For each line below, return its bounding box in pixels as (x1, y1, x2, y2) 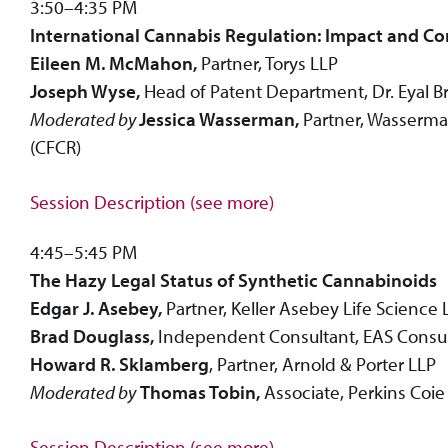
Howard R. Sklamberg (30, 351, 209, 376)
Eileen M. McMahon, (30, 50, 197, 75)
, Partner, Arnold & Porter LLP (209, 351, 436, 376)
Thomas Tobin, (140, 379, 260, 404)
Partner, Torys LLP (197, 50, 338, 75)
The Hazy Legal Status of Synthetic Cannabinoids (30, 267, 437, 292)
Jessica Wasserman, (139, 106, 299, 131)
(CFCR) (30, 134, 81, 159)
